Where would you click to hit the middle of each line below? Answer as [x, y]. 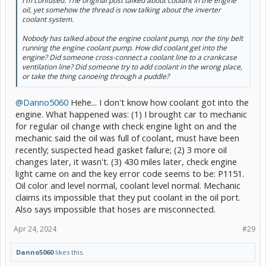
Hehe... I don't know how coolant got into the [159, 102]
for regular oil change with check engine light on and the [126, 126]
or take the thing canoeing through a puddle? [96, 76]
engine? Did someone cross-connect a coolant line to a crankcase [129, 57]
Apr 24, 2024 [35, 229]
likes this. [69, 252]
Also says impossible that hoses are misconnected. [115, 209]
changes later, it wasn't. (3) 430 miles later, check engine [126, 161]
